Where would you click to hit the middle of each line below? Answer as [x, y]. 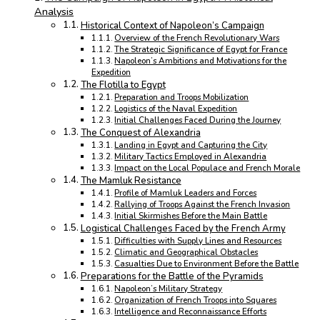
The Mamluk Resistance [131, 181]
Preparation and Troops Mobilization [182, 97]
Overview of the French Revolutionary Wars [197, 38]
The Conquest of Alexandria [140, 133]
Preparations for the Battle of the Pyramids [172, 277]
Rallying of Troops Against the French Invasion [202, 205]
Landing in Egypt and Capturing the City [191, 145]
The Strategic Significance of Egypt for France [201, 50]
